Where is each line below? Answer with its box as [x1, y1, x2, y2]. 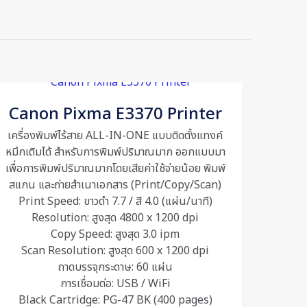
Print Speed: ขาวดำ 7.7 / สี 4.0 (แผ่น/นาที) [18, 193, 212, 210]
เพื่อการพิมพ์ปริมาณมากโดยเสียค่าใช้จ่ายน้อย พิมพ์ [5, 160, 225, 177]
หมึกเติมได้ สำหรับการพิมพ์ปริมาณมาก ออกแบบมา [5, 144, 225, 160]
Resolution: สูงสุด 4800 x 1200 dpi [32, 210, 199, 226]
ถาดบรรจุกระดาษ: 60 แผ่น [58, 259, 173, 275]
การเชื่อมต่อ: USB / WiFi [60, 275, 171, 292]
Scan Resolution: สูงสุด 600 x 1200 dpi [21, 243, 210, 259]
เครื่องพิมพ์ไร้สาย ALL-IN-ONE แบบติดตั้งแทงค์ [8, 127, 223, 144]
